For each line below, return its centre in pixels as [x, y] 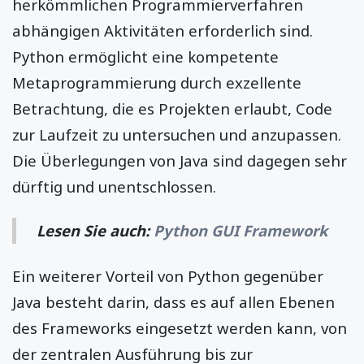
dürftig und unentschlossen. [114, 186]
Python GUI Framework [241, 230]
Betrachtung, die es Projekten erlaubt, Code [172, 108]
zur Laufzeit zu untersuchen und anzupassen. [177, 134]
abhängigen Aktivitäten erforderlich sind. [162, 30]
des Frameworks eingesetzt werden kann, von [180, 327]
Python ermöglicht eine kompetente [145, 56]
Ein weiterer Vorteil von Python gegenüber [168, 275]
